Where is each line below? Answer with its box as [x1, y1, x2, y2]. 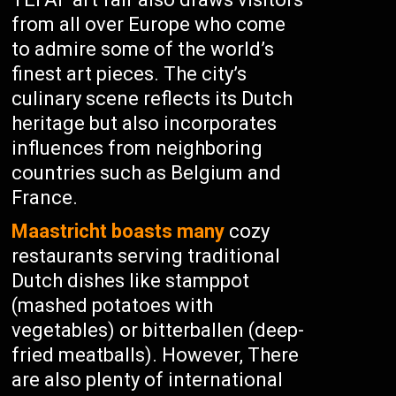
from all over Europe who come [11, 13, 286, 35]
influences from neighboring [11, 137, 263, 159]
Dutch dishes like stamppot [11, 270, 250, 292]
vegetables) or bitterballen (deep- [11, 319, 305, 341]
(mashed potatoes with [11, 294, 214, 316]
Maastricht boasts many [11, 220, 225, 242]
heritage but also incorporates [11, 112, 278, 134]
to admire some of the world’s [11, 38, 275, 60]
